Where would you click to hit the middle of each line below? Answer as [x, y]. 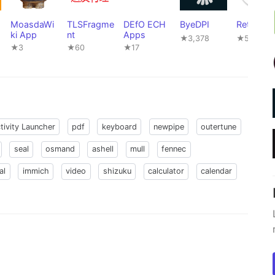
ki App [24, 35]
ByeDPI [195, 25]
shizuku [117, 171]
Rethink [252, 25]
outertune [219, 126]
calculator [166, 171]
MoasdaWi [32, 25]
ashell [103, 149]
